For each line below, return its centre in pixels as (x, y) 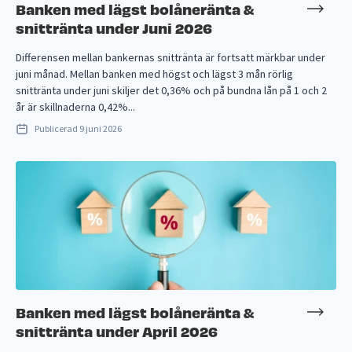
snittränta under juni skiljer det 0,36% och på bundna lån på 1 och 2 (171, 91)
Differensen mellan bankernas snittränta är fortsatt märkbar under (170, 58)
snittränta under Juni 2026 (114, 27)
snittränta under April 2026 (117, 330)
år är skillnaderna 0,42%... (75, 107)
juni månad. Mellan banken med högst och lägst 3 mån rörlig (154, 74)
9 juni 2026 (101, 129)
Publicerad (57, 129)
